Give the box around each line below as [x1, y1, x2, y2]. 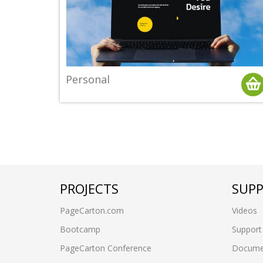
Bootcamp [60, 224, 100, 235]
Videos [231, 205, 257, 217]
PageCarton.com [60, 205, 124, 217]
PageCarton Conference [60, 242, 151, 254]
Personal [66, 72, 110, 87]
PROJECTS [60, 180, 119, 198]
